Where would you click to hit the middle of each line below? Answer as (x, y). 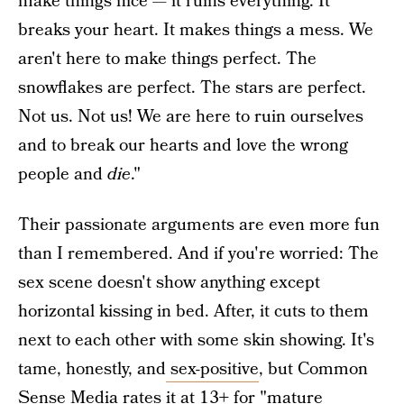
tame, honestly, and (92, 369)
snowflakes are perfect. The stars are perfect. (192, 88)
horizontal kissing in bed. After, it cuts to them (193, 312)
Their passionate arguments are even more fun (199, 225)
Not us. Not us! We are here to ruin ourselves (191, 117)
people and (63, 174)
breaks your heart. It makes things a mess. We (196, 30)
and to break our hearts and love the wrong (183, 146)
